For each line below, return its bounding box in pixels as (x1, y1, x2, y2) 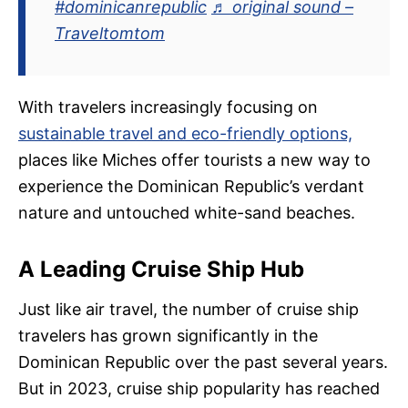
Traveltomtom (55, 24, 165, 44)
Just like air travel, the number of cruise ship (18, 300, 359, 320)
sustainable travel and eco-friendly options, (18, 124, 352, 144)
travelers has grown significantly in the (18, 326, 318, 346)
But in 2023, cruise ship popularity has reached (18, 379, 380, 399)
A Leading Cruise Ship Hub (18, 256, 304, 283)
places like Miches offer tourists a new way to (18, 150, 371, 170)
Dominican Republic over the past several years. (18, 352, 388, 372)
